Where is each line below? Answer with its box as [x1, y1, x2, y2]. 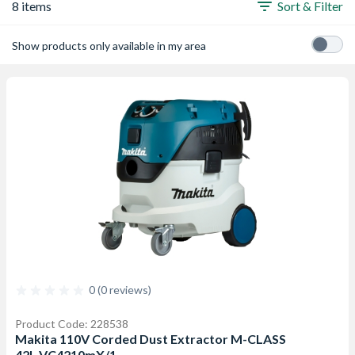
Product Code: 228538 [15, 317, 128, 330]
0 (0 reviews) [89, 283, 151, 296]
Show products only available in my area [12, 38, 206, 52]
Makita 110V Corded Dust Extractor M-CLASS [15, 331, 286, 346]
